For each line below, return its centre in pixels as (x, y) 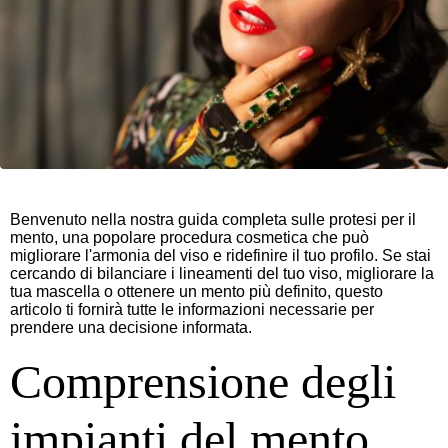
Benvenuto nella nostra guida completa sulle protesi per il (213, 219)
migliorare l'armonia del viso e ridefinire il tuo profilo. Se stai (220, 255)
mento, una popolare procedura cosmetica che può (189, 237)
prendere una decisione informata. (131, 327)
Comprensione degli (203, 381)
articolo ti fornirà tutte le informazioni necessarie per (192, 309)
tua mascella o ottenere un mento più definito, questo (196, 291)
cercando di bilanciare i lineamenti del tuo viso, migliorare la (222, 273)
